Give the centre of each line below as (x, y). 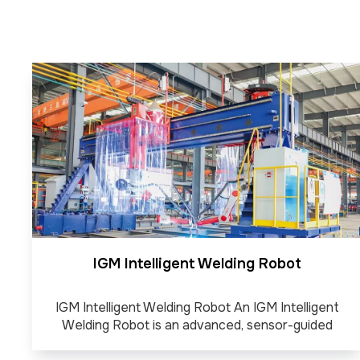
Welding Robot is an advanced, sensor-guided (197, 325)
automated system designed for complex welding (197, 342)
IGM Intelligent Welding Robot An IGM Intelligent (197, 307)
